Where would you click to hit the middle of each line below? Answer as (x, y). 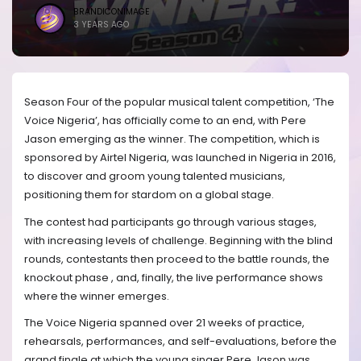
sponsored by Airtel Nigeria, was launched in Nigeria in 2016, (180, 158)
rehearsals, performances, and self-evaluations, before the (180, 342)
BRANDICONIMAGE (112, 12)
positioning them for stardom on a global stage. (149, 195)
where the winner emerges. (97, 296)
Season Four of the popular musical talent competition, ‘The (179, 102)
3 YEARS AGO (101, 25)
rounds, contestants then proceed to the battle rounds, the (177, 259)
